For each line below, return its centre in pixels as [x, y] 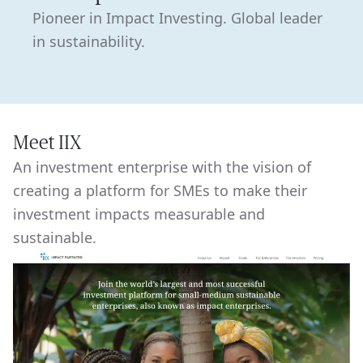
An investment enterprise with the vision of [162, 167]
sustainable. [55, 237]
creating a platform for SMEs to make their [160, 190]
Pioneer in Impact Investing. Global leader [177, 18]
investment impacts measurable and [139, 214]
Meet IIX [47, 142]
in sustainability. [89, 41]
